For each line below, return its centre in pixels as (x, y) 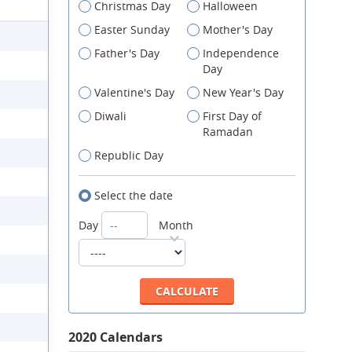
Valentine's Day (134, 92)
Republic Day (129, 155)
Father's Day (127, 53)
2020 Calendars (115, 337)
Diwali (110, 116)
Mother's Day (238, 29)
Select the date (134, 195)
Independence (241, 53)
